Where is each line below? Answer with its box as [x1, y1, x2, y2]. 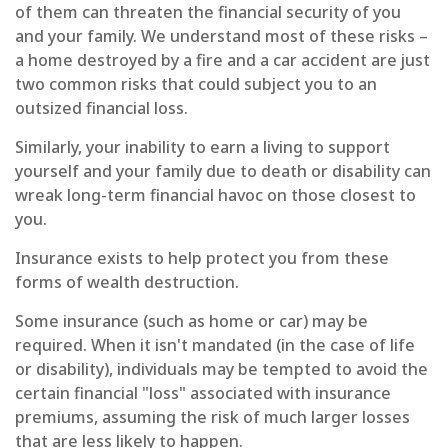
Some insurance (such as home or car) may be [15, 310, 368, 333]
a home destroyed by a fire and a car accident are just [15, 49, 430, 72]
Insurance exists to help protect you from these [15, 247, 389, 270]
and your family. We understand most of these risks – [15, 25, 428, 48]
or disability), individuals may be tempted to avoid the [15, 358, 428, 381]
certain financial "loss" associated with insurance [15, 382, 391, 405]
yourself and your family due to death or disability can [15, 160, 431, 183]
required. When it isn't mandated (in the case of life [15, 334, 415, 357]
